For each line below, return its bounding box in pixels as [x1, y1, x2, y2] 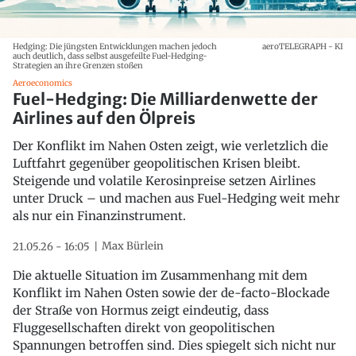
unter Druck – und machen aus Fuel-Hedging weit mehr [13, 190, 340, 206]
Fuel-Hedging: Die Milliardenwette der [13, 88, 318, 109]
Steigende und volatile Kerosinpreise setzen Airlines [13, 172, 315, 188]
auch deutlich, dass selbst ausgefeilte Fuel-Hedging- [13, 50, 207, 61]
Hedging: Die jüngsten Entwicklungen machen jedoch [13, 41, 217, 52]
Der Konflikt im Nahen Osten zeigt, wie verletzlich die [13, 137, 328, 153]
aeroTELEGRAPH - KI [262, 41, 343, 52]
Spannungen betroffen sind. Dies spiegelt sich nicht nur [13, 337, 336, 353]
